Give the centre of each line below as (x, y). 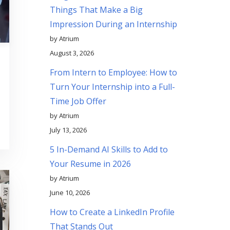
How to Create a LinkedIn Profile (112, 212)
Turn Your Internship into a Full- (112, 87)
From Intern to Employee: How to (113, 72)
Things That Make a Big (96, 9)
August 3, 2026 (72, 53)
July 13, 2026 (68, 130)
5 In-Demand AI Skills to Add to (109, 149)
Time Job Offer (78, 101)
